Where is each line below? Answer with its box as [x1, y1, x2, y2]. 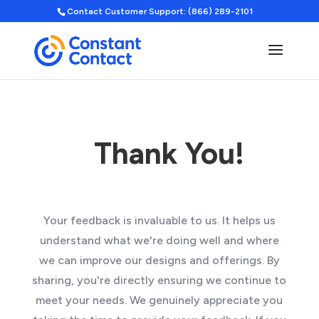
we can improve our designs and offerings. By [38, 253, 280, 267]
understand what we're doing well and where [39, 234, 279, 247]
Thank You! [93, 135, 244, 172]
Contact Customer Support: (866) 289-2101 [66, 6, 253, 16]
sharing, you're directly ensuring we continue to [32, 273, 287, 287]
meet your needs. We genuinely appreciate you [36, 293, 283, 307]
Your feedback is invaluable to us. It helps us [43, 214, 276, 227]
